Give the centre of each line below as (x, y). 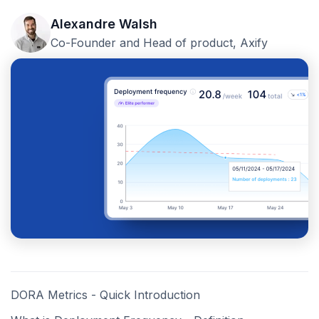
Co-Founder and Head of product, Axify (159, 43)
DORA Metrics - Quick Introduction (105, 295)
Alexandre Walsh (104, 24)
